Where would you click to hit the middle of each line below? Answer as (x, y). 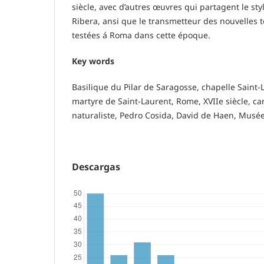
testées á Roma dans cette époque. (141, 35)
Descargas (96, 166)
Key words (93, 61)
